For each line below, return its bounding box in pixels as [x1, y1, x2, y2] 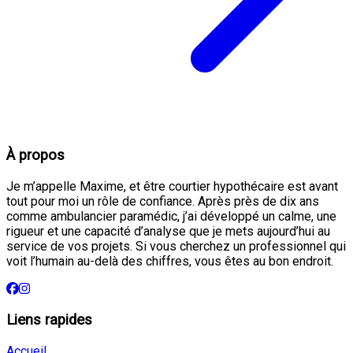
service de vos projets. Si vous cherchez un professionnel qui [6, 239, 346, 255]
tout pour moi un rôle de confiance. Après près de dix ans [6, 194, 319, 210]
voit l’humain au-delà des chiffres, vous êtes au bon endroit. [6, 254, 333, 269]
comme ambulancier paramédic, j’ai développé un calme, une [6, 209, 336, 225]
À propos [6, 147, 65, 165]
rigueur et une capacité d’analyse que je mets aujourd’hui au [6, 224, 330, 240]
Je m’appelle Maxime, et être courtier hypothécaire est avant [6, 179, 338, 195]
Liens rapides [6, 310, 92, 329]
